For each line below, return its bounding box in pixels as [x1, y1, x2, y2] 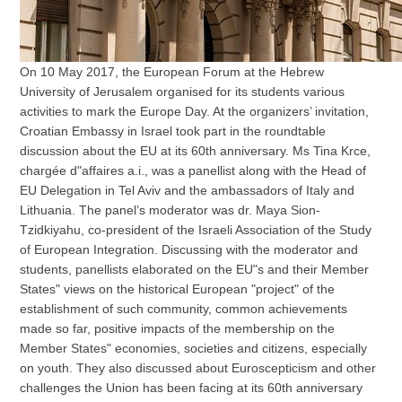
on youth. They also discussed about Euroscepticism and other [20, 361, 377, 376]
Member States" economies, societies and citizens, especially [20, 341, 368, 356]
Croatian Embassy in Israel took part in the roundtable [20, 124, 327, 139]
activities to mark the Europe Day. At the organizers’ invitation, [20, 104, 370, 119]
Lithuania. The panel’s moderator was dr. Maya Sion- [20, 203, 321, 218]
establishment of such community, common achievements [20, 301, 348, 317]
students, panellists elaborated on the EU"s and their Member [20, 262, 370, 277]
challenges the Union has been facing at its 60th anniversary [20, 380, 363, 396]
